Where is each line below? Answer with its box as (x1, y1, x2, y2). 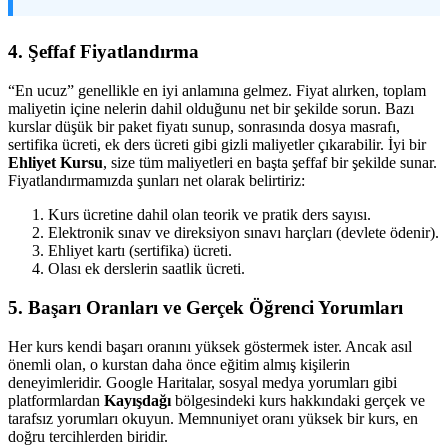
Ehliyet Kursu (8, 154, 103, 172)
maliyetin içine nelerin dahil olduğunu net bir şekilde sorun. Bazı (8, 100, 414, 118)
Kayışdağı (104, 391, 171, 409)
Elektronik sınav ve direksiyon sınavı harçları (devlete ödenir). (48, 224, 439, 242)
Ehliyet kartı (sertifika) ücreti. (48, 242, 232, 260)
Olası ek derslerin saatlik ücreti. (48, 260, 245, 278)
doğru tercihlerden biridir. (8, 427, 168, 445)
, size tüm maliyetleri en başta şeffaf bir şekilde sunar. (103, 154, 437, 172)
